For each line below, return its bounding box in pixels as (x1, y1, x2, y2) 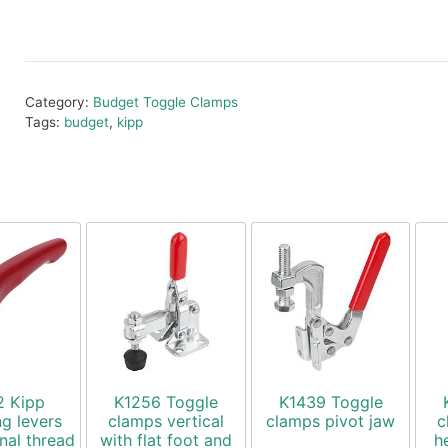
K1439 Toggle (278, 392, 383, 413)
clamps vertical (107, 411, 224, 432)
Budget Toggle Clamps (92, 93, 238, 110)
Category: (24, 93, 93, 110)
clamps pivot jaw (266, 411, 396, 432)
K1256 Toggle (113, 392, 218, 413)
